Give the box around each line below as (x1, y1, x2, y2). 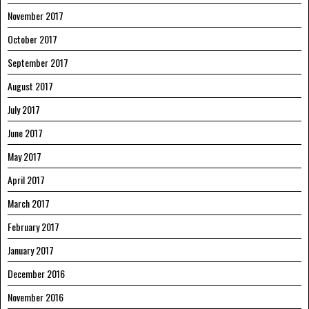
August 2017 (8, 78, 53, 93)
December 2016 (8, 266, 65, 281)
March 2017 (8, 195, 50, 210)
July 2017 (8, 101, 40, 117)
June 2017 (8, 125, 43, 140)
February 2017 (8, 219, 59, 234)
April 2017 (8, 172, 45, 187)
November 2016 (8, 289, 63, 304)
